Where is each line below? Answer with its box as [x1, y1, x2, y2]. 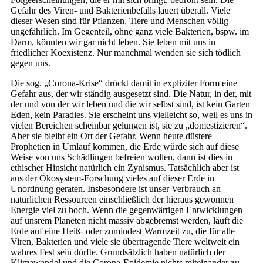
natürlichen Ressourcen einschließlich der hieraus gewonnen [11, 194, 234, 204]
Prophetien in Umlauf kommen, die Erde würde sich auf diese [11, 141, 239, 151]
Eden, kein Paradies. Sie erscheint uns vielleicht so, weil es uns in [11, 110, 252, 120]
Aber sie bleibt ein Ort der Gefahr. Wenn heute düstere [11, 131, 212, 141]
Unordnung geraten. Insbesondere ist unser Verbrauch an [11, 184, 221, 194]
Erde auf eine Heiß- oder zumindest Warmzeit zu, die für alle [11, 226, 235, 236]
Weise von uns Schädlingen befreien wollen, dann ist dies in [11, 152, 232, 162]
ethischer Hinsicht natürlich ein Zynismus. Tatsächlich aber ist [11, 163, 239, 173]
